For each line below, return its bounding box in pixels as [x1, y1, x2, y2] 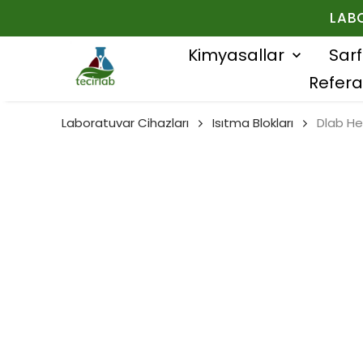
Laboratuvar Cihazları [62, 114, 189, 131]
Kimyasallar [187, 44, 284, 66]
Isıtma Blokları [212, 114, 293, 131]
